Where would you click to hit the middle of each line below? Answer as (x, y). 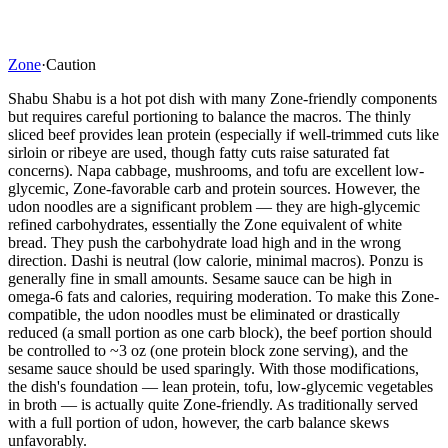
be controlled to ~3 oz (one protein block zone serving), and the (208, 350)
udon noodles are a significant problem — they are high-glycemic (214, 206)
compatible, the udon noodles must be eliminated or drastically (204, 314)
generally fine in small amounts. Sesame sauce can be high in (200, 278)
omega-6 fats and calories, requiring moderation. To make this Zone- (223, 296)
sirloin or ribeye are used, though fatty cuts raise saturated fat (198, 152)
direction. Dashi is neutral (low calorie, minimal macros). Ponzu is (215, 260)
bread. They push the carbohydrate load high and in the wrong (204, 242)
